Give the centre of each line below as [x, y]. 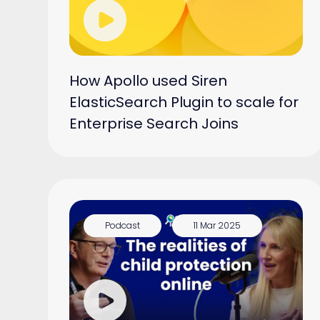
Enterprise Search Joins [154, 123]
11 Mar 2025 [217, 225]
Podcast [123, 225]
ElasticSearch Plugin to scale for [184, 102]
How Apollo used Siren [149, 80]
